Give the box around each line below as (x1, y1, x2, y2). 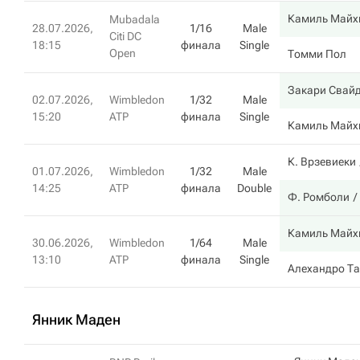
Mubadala (109, 13, 160, 26)
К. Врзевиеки (288, 155, 356, 168)
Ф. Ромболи (288, 190, 350, 203)
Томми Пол (288, 47, 346, 60)
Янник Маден (32, 311, 121, 328)
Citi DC (109, 30, 141, 43)
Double (237, 182, 272, 194)
